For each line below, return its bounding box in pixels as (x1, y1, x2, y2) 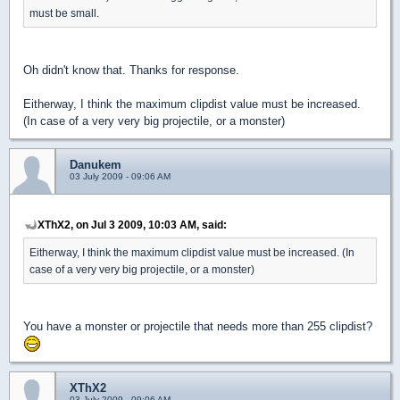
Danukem (70, 157, 121, 171)
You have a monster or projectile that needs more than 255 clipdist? (23, 319, 372, 333)
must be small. (29, 6, 99, 19)
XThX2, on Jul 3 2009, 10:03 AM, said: (37, 218, 227, 230)
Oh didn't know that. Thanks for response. (23, 62, 239, 77)
